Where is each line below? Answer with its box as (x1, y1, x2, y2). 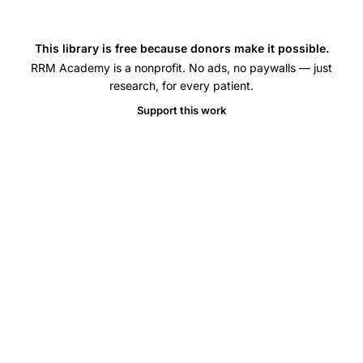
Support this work (137, 104, 226, 117)
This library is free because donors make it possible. (34, 41, 329, 55)
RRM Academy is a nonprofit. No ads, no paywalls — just (31, 61, 332, 75)
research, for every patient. (109, 79, 254, 92)
